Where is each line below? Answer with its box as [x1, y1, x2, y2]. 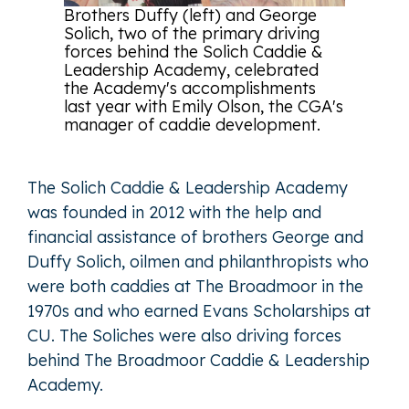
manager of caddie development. [64, 113, 320, 135]
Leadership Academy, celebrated [64, 58, 319, 80]
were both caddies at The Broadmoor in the [27, 275, 363, 297]
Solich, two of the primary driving [64, 22, 320, 44]
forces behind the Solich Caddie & [64, 40, 323, 62]
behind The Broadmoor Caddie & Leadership [27, 349, 370, 371]
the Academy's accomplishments [64, 77, 316, 99]
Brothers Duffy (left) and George [64, 4, 317, 26]
